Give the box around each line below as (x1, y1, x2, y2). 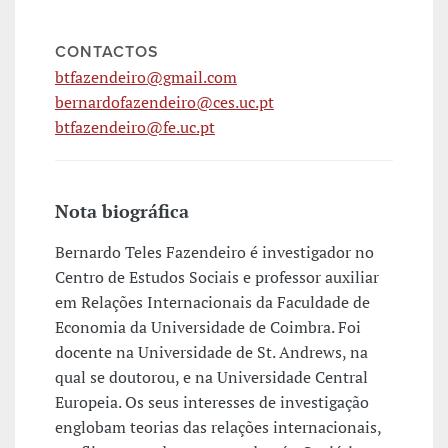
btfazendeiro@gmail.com (55, 66, 237, 89)
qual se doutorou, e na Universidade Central (55, 366, 368, 389)
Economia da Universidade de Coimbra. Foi (55, 316, 361, 339)
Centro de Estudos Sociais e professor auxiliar (55, 266, 379, 289)
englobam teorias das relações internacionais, (55, 416, 381, 439)
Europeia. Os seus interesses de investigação (55, 391, 369, 414)
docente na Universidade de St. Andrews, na (55, 341, 368, 364)
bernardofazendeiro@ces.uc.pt (55, 91, 274, 114)
